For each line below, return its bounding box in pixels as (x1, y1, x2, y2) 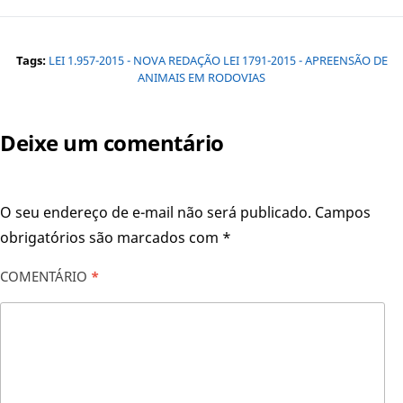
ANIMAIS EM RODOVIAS (138, 68, 265, 85)
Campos (315, 201, 371, 222)
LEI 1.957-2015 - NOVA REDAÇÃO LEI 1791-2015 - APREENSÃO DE (48, 51, 388, 68)
